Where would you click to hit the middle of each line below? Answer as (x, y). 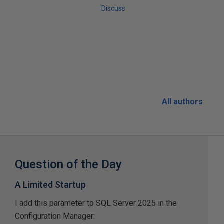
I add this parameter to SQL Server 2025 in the (96, 203)
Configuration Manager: (55, 216)
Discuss (113, 8)
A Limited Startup (51, 184)
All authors (182, 101)
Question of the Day (69, 164)
